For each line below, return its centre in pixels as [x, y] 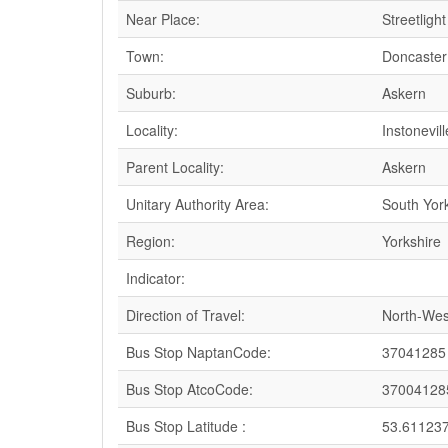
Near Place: [163, 19]
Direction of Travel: [185, 315]
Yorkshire [411, 241]
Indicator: [155, 278]
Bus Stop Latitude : [186, 426]
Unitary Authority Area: [197, 204]
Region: [150, 241]
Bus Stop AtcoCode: [189, 389]
